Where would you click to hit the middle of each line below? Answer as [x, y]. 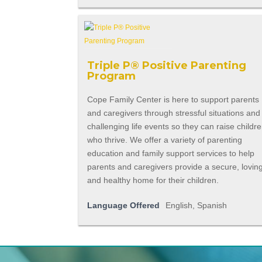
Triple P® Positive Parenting [167, 66]
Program [112, 76]
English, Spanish [196, 206]
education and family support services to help [171, 154]
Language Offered [124, 206]
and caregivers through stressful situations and [174, 113]
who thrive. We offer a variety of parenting [165, 140]
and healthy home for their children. [153, 180]
